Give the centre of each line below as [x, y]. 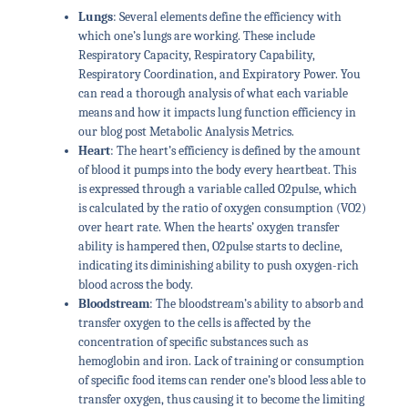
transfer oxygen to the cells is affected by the [194, 323]
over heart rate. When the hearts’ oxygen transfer [209, 228]
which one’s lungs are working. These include [196, 36]
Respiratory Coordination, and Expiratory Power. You [219, 75]
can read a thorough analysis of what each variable [213, 94]
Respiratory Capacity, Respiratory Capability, [196, 56]
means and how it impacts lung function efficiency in [217, 113]
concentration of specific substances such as [193, 342]
